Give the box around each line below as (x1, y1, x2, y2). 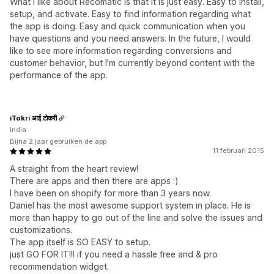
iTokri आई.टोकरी (10, 113, 57, 122)
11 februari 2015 (212, 146, 264, 155)
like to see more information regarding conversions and (10, 45, 232, 56)
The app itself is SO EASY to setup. (10, 237, 150, 248)
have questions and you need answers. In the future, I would (10, 33, 251, 44)
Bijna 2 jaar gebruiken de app (10, 137, 106, 146)
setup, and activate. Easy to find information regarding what (10, 9, 251, 20)
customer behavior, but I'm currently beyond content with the (10, 57, 255, 68)
